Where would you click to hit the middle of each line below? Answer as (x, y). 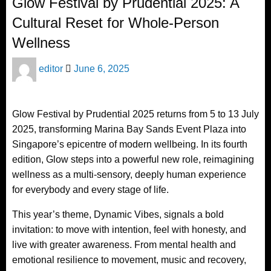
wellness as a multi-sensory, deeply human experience (129, 174)
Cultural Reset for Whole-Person (116, 22)
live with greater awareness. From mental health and (124, 244)
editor (52, 68)
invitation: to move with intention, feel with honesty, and (129, 229)
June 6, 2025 (102, 68)
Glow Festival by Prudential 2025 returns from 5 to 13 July (135, 114)
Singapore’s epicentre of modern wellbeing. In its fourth (130, 144)
